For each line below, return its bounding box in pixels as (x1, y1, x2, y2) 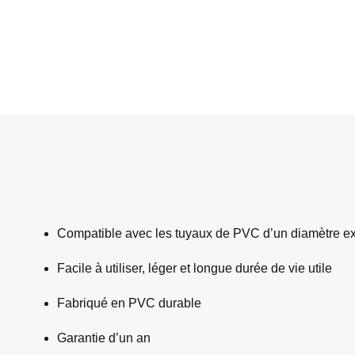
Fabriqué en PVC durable (57, 296, 201, 310)
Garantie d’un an (57, 331, 151, 345)
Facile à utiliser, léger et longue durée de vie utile (57, 261, 332, 275)
